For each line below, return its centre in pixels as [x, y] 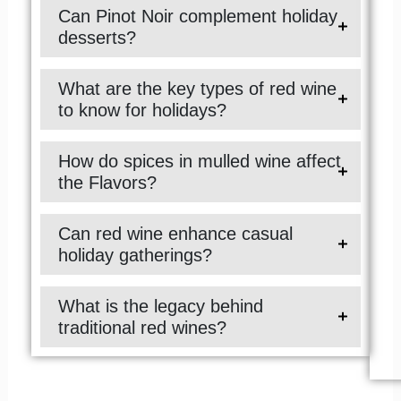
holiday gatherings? [135, 255]
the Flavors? [107, 182]
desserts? [97, 37]
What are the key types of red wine [197, 88]
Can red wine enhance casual [175, 233]
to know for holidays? [142, 110]
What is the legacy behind [160, 306]
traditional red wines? [142, 327]
